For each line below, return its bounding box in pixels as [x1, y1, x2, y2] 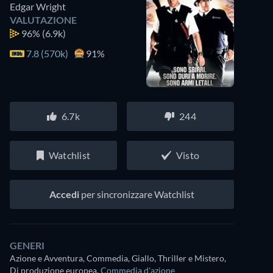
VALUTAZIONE [10, 14, 77, 26]
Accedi [49, 188, 79, 200]
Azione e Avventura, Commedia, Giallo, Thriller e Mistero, [10, 253, 226, 263]
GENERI [10, 239, 44, 251]
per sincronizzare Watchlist [79, 188, 194, 200]
